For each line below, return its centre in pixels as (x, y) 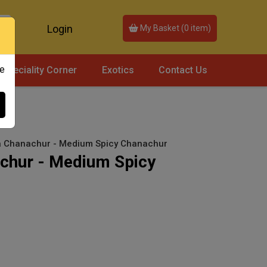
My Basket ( (161, 28)
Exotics (118, 70)
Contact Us (183, 70)
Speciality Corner (40, 70)
